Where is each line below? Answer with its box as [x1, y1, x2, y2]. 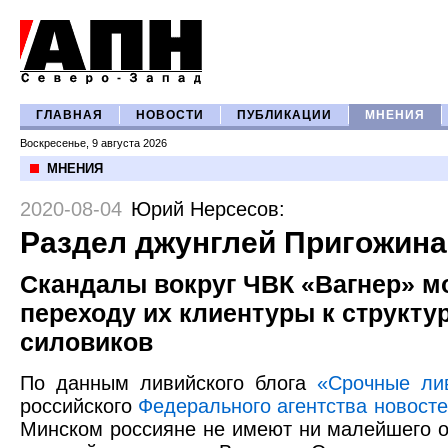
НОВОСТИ [136, 109, 204, 121]
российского [20, 395, 139, 417]
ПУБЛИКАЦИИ [237, 109, 332, 121]
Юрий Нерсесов [131, 198, 279, 220]
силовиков [20, 328, 153, 356]
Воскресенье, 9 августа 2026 [20, 137, 167, 149]
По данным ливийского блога [20, 372, 317, 394]
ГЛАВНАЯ [36, 109, 103, 121]
